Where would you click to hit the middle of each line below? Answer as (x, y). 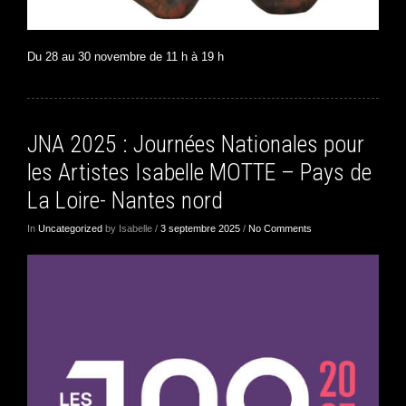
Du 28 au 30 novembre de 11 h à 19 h (126, 56)
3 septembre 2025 (200, 228)
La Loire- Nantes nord (125, 200)
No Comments (280, 228)
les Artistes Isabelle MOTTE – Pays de (199, 172)
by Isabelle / (131, 228)
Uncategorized (70, 228)
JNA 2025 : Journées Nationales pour (196, 144)
